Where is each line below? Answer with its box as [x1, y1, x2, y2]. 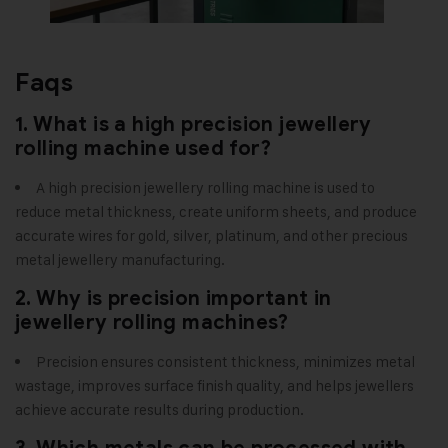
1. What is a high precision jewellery [15, 112, 372, 138]
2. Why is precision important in [15, 286, 332, 312]
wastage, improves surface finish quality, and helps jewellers [15, 376, 414, 396]
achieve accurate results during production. [15, 400, 304, 420]
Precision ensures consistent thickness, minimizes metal [36, 352, 415, 372]
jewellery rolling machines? [15, 310, 289, 336]
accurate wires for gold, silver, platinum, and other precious [15, 226, 408, 246]
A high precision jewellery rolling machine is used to [36, 178, 375, 198]
